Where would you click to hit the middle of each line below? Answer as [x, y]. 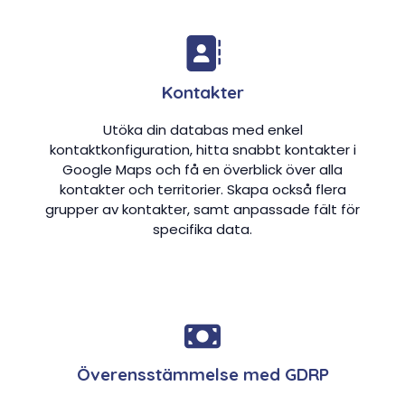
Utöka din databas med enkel [202, 129]
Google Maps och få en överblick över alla [202, 169]
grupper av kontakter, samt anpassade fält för [202, 209]
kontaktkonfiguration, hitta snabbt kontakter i [202, 149]
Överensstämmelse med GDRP [202, 375]
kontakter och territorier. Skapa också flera [202, 189]
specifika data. [202, 229]
